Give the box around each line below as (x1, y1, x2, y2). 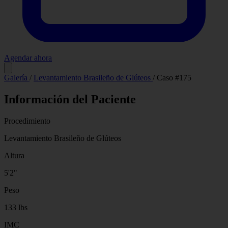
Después (186, 65, 210, 73)
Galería (4, 73, 30, 82)
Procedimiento (4, 117, 50, 126)
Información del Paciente (4, 93, 136, 106)
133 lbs (4, 203, 27, 212)
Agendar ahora (4, 53, 52, 63)
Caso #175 (157, 73, 191, 82)
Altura (4, 151, 24, 160)
